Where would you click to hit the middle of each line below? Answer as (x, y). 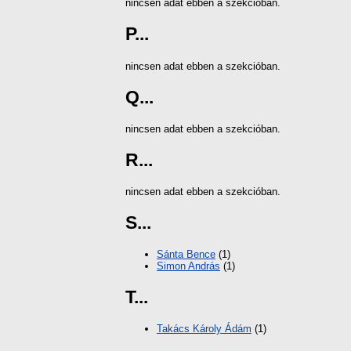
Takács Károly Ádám (204, 329)
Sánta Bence (186, 255)
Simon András (188, 266)
